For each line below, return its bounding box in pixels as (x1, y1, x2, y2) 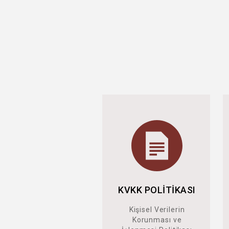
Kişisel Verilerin (129, 205, 185, 214)
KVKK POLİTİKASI (118, 185, 196, 195)
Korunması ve (132, 216, 182, 224)
